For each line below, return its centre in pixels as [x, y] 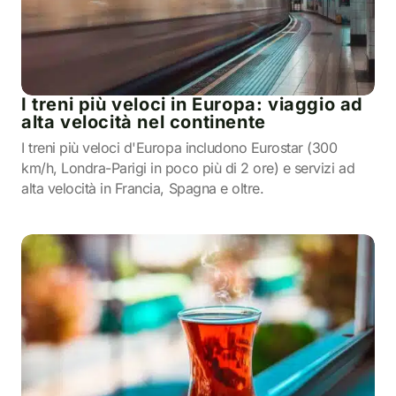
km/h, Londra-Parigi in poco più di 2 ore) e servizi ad [188, 168]
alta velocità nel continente [144, 122]
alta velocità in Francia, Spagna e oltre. [143, 188]
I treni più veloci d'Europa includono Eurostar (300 [179, 148]
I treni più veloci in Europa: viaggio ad [193, 104]
